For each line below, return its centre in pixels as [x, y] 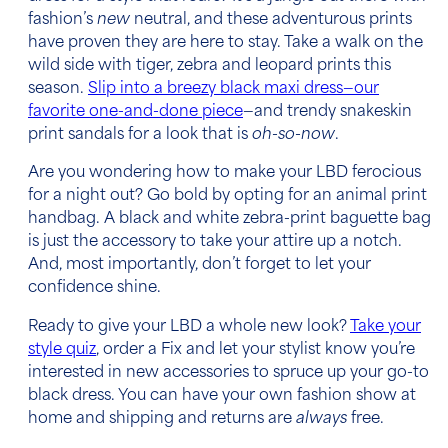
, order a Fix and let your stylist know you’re [255, 350]
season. [58, 90]
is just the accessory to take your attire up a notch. [215, 243]
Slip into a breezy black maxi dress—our [233, 90]
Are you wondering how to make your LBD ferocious [224, 174]
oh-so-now [293, 136]
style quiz [62, 350]
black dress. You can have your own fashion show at [222, 396]
